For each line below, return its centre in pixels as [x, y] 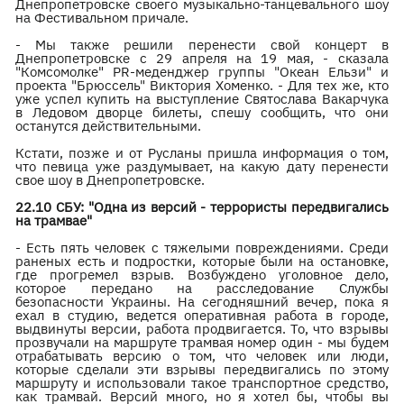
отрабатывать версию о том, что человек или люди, [202, 356]
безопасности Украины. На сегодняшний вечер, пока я [202, 302]
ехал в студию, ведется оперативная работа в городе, [202, 315]
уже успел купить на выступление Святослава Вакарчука [202, 99]
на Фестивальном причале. [102, 18]
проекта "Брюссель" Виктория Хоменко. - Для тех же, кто [202, 85]
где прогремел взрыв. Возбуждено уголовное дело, [202, 275]
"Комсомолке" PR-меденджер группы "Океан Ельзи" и [202, 72]
